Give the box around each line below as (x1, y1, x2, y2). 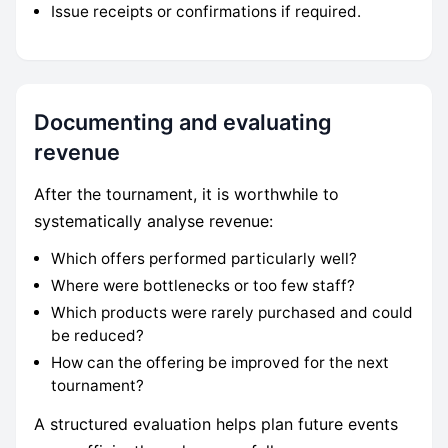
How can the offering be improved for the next (51, 352, 390, 372)
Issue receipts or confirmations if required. (51, 2, 362, 22)
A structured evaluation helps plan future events (33, 414, 398, 435)
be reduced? (51, 325, 145, 345)
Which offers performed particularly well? (51, 248, 358, 268)
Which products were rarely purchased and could (51, 302, 414, 322)
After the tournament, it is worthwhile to (33, 183, 339, 204)
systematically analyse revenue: (33, 210, 273, 231)
